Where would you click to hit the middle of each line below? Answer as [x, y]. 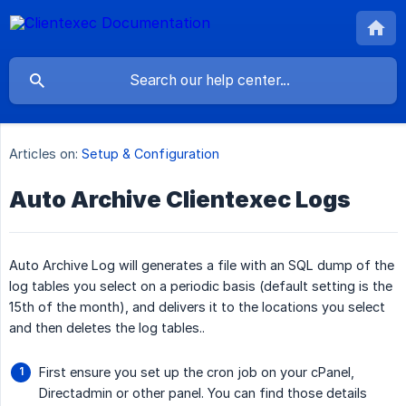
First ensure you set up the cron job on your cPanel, [197, 372]
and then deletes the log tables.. [107, 328]
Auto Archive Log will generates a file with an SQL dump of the [202, 266]
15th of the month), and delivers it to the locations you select [197, 307]
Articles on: [44, 154]
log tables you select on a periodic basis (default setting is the [201, 286]
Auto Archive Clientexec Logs [180, 200]
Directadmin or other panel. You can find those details [203, 393]
